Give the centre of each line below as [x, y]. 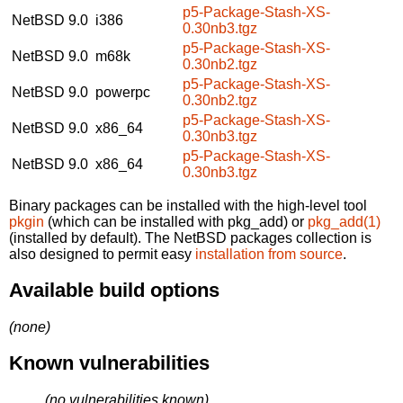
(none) [30, 327]
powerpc [123, 92]
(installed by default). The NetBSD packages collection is [190, 237]
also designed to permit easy [102, 254]
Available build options [114, 291]
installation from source [269, 254]
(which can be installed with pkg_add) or [176, 221]
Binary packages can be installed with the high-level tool [188, 205]
